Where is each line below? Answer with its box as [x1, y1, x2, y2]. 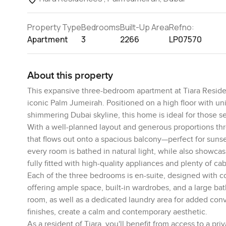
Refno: [168, 21, 194, 33]
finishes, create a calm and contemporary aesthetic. [27, 207, 207, 217]
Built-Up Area [120, 21, 169, 33]
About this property [27, 69, 113, 82]
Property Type [27, 21, 81, 33]
